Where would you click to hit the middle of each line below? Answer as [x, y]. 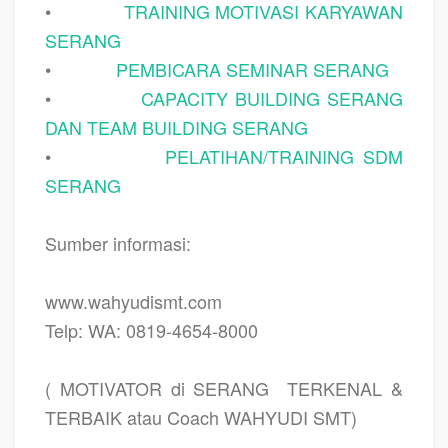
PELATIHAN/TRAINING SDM [284, 155]
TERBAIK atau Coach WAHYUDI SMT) [201, 416]
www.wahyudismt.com [133, 300]
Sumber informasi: [118, 242]
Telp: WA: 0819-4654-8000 [151, 329]
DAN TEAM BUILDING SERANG [176, 126]
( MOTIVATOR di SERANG [157, 387]
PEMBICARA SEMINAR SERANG [252, 68]
